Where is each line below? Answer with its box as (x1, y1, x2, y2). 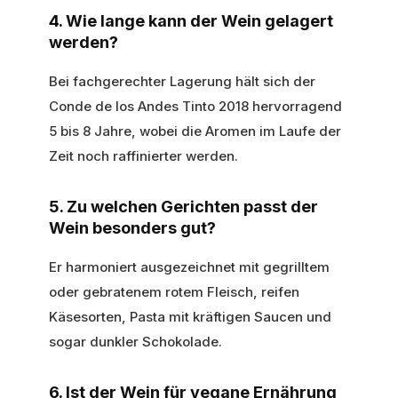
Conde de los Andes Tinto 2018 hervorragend (49, 97, 342, 115)
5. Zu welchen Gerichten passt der (49, 196, 318, 216)
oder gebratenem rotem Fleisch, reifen (49, 283, 299, 300)
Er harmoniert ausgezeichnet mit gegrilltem (49, 258, 330, 275)
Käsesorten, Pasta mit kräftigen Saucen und (49, 307, 331, 325)
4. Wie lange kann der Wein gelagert (49, 11, 333, 30)
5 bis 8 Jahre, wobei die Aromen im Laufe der (49, 122, 341, 139)
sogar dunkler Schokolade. (49, 332, 222, 350)
